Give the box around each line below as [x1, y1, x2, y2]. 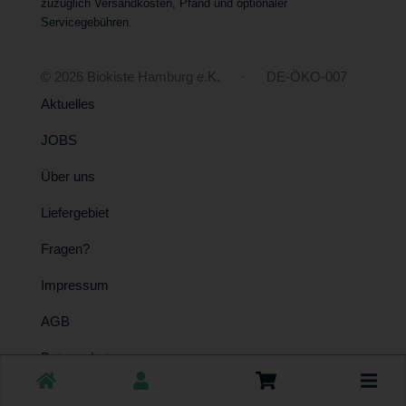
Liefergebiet [41, 205, 109, 221]
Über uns [41, 169, 95, 185]
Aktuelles [41, 96, 95, 112]
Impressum [41, 277, 109, 294]
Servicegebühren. [41, 14, 132, 29]
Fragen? [41, 241, 90, 257]
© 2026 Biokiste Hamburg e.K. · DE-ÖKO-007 [41, 69, 347, 85]
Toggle [255, 370, 308, 390]
